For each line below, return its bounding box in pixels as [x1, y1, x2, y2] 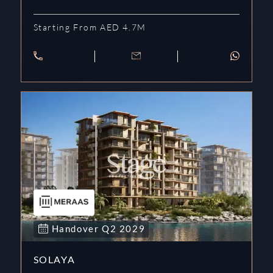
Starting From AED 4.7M [33, 21, 146, 32]
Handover [51, 222, 102, 234]
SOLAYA [33, 253, 76, 265]
